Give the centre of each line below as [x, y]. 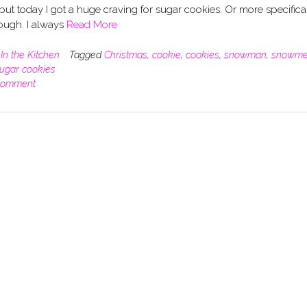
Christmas [125, 54]
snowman [245, 54]
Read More [91, 25]
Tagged [86, 54]
